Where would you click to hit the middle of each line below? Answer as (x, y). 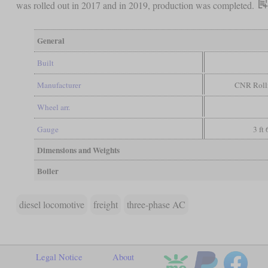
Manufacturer (59, 85)
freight (105, 204)
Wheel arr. (53, 107)
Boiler (48, 171)
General (51, 40)
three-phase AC (156, 204)
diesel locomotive (51, 204)
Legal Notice (59, 257)
